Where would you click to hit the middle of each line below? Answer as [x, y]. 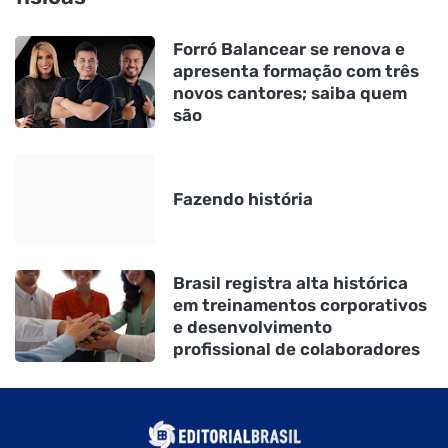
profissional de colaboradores [296, 349]
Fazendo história [243, 199]
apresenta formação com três [296, 71]
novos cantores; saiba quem [290, 93]
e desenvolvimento [252, 327]
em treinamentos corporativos [300, 305]
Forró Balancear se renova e [289, 49]
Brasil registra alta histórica [290, 283]
